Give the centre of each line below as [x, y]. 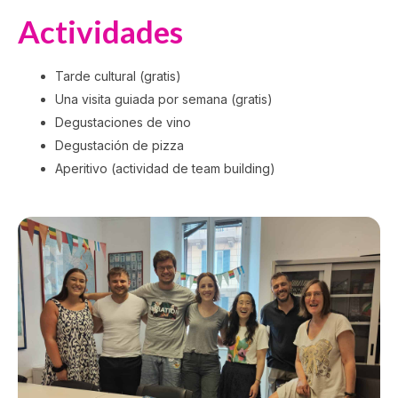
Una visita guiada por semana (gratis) [164, 99]
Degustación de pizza [119, 145]
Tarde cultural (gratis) [118, 76]
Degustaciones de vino [123, 122]
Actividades [100, 31]
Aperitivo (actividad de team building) [165, 168]
